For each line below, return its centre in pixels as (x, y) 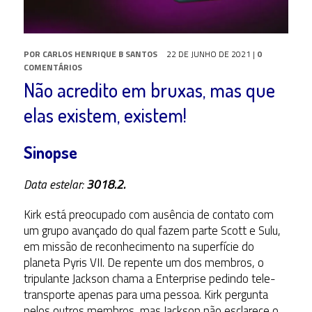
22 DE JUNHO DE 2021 (208, 54)
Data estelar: (55, 184)
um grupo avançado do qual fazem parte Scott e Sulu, (152, 230)
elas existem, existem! (105, 115)
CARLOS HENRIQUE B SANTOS (100, 54)
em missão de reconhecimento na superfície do (139, 246)
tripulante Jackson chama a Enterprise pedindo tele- (149, 278)
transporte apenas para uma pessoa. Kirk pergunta (146, 294)
